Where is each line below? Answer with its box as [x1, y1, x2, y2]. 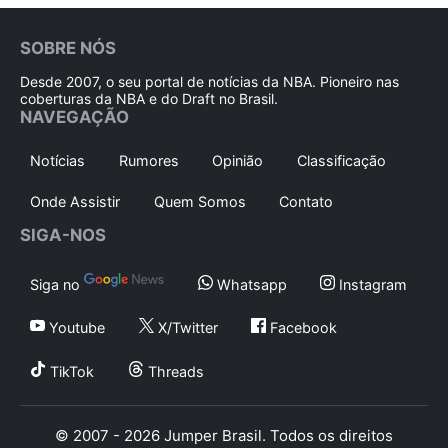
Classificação [296, 151, 386, 169]
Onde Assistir [30, 193, 120, 211]
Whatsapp [212, 276, 287, 294]
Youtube [45, 318, 105, 336]
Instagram [335, 276, 408, 294]
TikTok [46, 362, 94, 380]
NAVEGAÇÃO [20, 106, 129, 127]
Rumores [118, 151, 179, 169]
